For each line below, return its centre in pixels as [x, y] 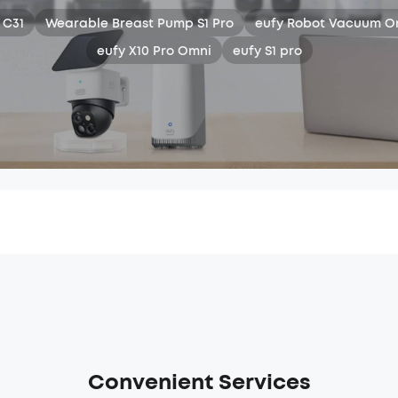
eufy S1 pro [267, 51]
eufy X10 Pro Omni [154, 51]
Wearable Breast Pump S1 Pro [139, 23]
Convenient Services [199, 382]
